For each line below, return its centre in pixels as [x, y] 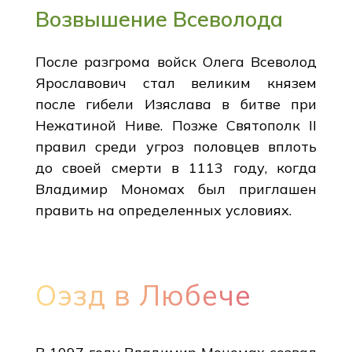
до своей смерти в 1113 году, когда [176, 167]
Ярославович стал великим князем [176, 82]
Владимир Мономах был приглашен [176, 189]
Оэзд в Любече [143, 295]
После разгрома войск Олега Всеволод [176, 61]
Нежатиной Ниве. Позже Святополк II [176, 125]
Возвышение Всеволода [159, 18]
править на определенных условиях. [163, 210]
